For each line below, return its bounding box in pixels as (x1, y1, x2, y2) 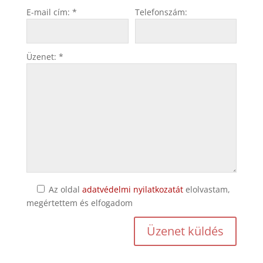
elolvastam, (183, 184, 231, 195)
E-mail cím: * (26, 6, 77, 18)
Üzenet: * (26, 51, 64, 63)
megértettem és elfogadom (26, 197, 133, 209)
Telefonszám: (134, 6, 187, 18)
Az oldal (46, 184, 83, 195)
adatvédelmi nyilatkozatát (82, 184, 184, 195)
